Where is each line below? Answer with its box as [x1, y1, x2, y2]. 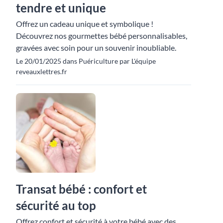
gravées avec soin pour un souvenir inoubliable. [16, 43, 176, 53]
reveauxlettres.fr [16, 67, 67, 76]
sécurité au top [16, 198, 96, 213]
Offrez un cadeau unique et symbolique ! [16, 19, 153, 29]
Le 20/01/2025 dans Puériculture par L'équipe [16, 57, 156, 66]
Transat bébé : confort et [16, 182, 147, 197]
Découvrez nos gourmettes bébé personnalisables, [16, 31, 187, 41]
